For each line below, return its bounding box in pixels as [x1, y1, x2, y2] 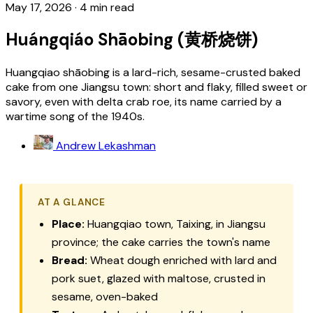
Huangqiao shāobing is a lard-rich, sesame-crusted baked [6, 64, 300, 80]
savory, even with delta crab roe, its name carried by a [6, 94, 282, 109]
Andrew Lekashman [56, 138, 156, 153]
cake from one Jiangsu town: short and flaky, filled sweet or [6, 79, 307, 94]
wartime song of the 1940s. [6, 108, 145, 124]
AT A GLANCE [38, 196, 105, 208]
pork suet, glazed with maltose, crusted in [52, 270, 265, 286]
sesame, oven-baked [52, 289, 158, 304]
